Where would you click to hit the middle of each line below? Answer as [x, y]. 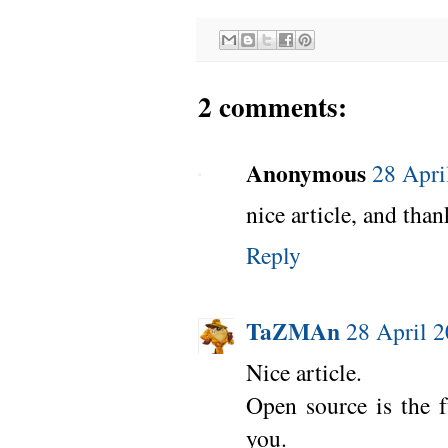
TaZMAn [293, 330]
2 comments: [272, 107]
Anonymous [306, 173]
